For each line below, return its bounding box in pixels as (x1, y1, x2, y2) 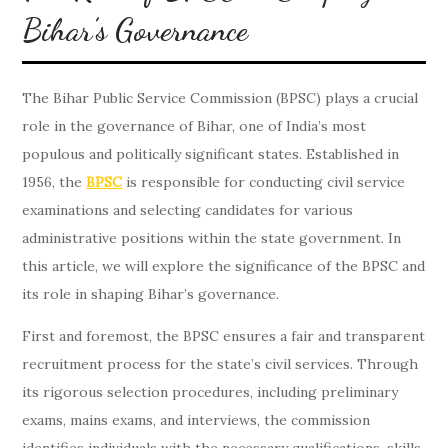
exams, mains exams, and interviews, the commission (22, 411, 371, 429)
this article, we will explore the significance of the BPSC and (22, 257, 426, 275)
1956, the (22, 173, 87, 191)
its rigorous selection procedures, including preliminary (22, 383, 399, 401)
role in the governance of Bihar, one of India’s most (22, 117, 367, 135)
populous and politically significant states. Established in (22, 145, 400, 163)
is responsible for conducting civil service (122, 173, 406, 191)
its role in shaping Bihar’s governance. (22, 285, 280, 303)
